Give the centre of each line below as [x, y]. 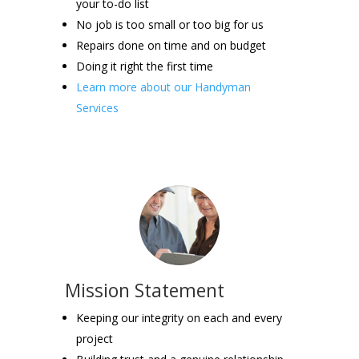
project [94, 338]
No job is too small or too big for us [169, 24]
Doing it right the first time [144, 66]
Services [97, 107]
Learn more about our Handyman [163, 87]
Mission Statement [144, 290]
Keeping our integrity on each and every [179, 317]
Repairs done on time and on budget [171, 45]
